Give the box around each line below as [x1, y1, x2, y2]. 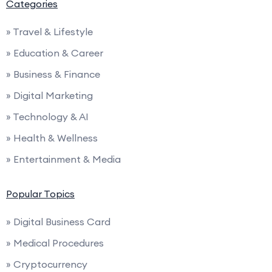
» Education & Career [6, 46, 103, 59]
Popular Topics [6, 187, 75, 200]
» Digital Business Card [6, 215, 110, 228]
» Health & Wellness [6, 131, 98, 144]
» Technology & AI [6, 110, 89, 123]
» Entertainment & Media [6, 152, 121, 165]
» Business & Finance [6, 67, 100, 80]
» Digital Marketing [6, 89, 93, 101]
